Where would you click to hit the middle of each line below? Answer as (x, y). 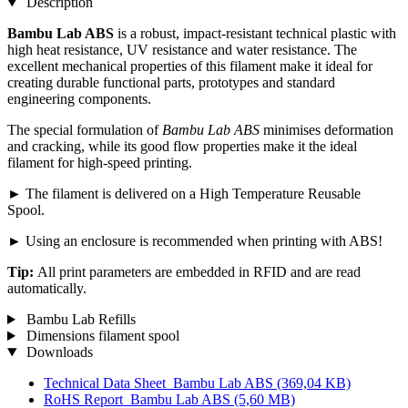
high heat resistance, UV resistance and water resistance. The (182, 50)
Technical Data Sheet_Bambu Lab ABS (160, 383)
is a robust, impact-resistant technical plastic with (255, 34)
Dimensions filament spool (101, 336)
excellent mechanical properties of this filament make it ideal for (190, 66)
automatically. (47, 289)
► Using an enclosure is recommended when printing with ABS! (195, 241)
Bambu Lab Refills (79, 320)
